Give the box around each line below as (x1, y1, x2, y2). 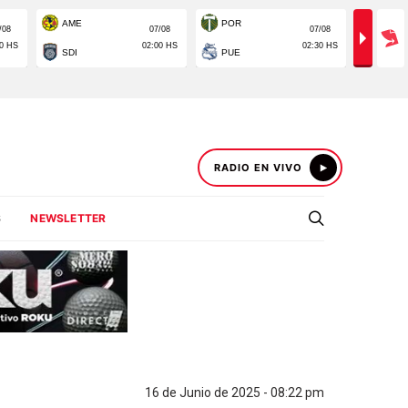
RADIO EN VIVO (214, 161, 302, 174)
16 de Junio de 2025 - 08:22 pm (145, 385, 324, 400)
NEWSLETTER (30, 211, 107, 225)
